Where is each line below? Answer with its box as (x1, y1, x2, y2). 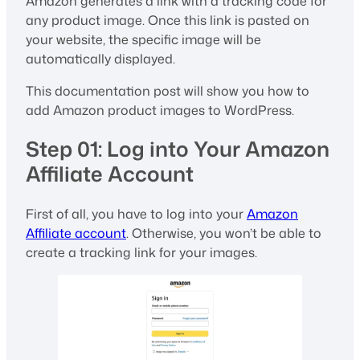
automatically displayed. (26, 49, 175, 67)
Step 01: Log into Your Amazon (26, 134, 329, 164)
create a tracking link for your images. (26, 243, 257, 261)
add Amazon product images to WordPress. (26, 100, 294, 119)
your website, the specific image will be (26, 30, 261, 48)
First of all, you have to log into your (26, 204, 247, 223)
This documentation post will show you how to (26, 81, 309, 100)
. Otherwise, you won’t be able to (126, 223, 321, 242)
